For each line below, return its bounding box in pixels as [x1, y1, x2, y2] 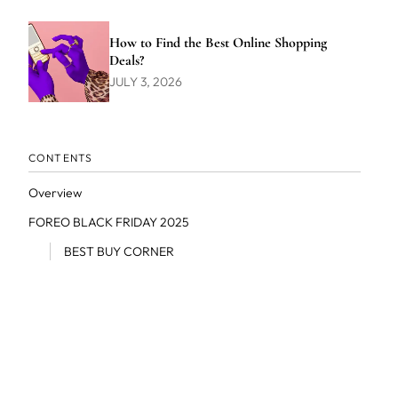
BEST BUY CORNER [63, 243, 174, 259]
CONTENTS [28, 151, 93, 164]
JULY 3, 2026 [108, 73, 182, 90]
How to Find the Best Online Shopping [108, 33, 327, 52]
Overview [28, 185, 82, 201]
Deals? [108, 51, 144, 69]
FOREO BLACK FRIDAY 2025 [28, 214, 189, 230]
